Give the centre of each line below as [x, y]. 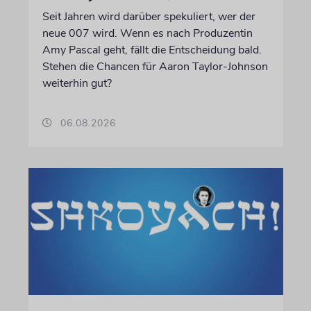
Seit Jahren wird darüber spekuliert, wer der [149, 16]
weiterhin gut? [77, 83]
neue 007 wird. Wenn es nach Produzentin [147, 33]
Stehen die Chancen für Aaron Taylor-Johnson [155, 66]
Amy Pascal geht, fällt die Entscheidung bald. [152, 50]
